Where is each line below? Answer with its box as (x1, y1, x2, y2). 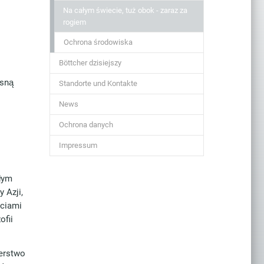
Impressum (58, 141, 97, 150)
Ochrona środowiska (63, 38, 133, 47)
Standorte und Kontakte (58, 79, 137, 88)
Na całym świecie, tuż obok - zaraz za (62, 6, 187, 15)
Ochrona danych (58, 120, 113, 129)
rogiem (62, 18, 86, 27)
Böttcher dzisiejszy (58, 58, 121, 67)
